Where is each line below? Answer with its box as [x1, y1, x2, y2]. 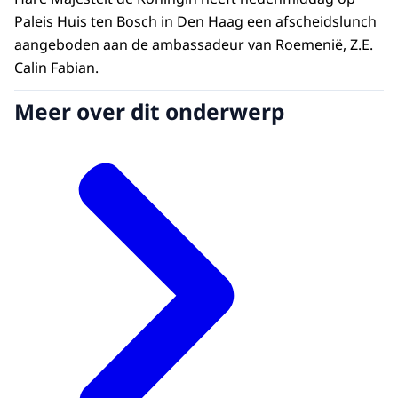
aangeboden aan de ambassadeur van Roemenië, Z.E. [14, 35, 373, 55]
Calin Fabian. [14, 58, 99, 78]
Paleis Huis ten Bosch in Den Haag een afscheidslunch [14, 12, 377, 32]
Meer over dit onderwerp [14, 97, 284, 127]
